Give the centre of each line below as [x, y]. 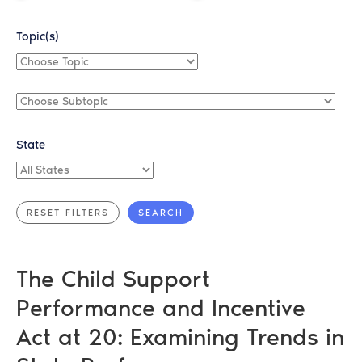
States [32, 185]
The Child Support [113, 279]
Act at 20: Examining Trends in [180, 337]
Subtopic [38, 116]
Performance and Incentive [161, 308]
